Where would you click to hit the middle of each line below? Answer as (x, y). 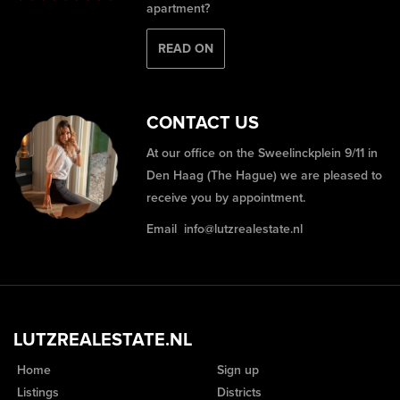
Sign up (236, 371)
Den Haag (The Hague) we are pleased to (265, 176)
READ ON (186, 49)
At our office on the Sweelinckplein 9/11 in (262, 154)
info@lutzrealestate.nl (244, 229)
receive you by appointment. (226, 198)
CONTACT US (203, 124)
